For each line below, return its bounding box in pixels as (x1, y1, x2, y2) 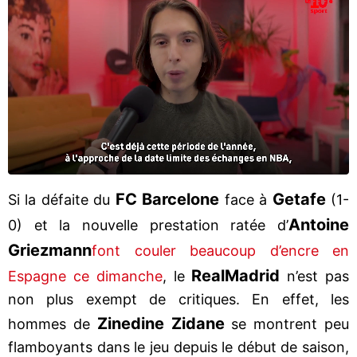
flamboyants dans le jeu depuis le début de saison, (8, 338, 349, 355)
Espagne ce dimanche (8, 267, 163, 284)
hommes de (8, 315, 97, 332)
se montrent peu (224, 315, 350, 332)
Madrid (225, 265, 280, 285)
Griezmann (8, 240, 92, 260)
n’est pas (280, 267, 350, 284)
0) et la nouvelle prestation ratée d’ (8, 216, 288, 233)
